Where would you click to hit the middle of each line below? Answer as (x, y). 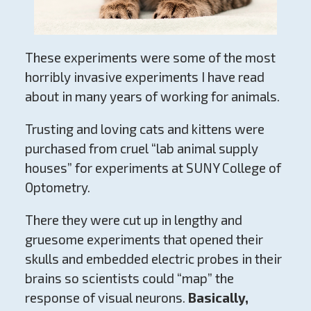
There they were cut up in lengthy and (133, 220)
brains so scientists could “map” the (129, 278)
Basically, (218, 298)
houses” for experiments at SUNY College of (153, 168)
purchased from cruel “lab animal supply (141, 149)
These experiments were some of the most (150, 58)
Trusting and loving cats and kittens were (144, 129)
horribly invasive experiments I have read (144, 77)
